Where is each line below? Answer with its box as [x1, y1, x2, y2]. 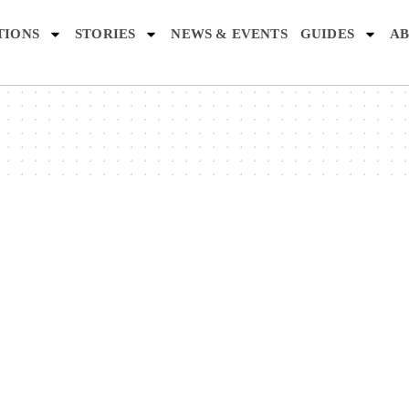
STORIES [75, 26, 136, 41]
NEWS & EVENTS [171, 26, 288, 41]
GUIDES [299, 26, 354, 41]
